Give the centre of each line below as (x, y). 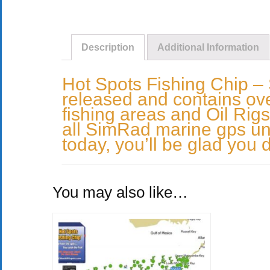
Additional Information (208, 48)
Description (108, 48)
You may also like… (120, 193)
